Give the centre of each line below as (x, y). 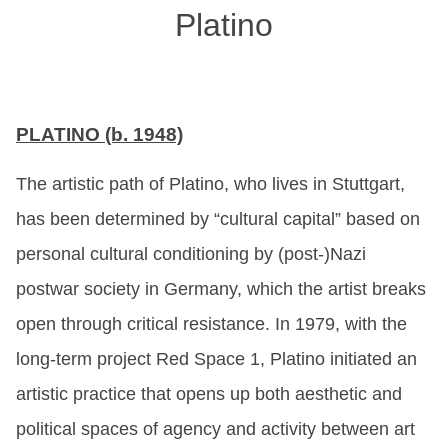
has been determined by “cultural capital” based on (218, 218)
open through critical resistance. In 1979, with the (211, 323)
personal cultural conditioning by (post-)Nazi (191, 253)
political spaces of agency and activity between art (215, 428)
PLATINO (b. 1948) (99, 134)
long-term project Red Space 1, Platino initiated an (216, 358)
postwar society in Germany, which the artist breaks (221, 288)
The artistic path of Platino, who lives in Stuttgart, (210, 183)
